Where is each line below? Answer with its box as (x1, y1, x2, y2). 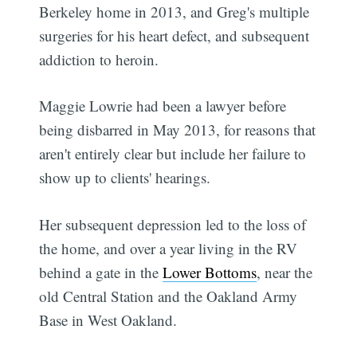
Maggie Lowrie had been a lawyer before (39, 96, 287, 116)
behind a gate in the (39, 261, 163, 282)
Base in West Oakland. (39, 309, 178, 330)
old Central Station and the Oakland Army (39, 285, 298, 306)
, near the (257, 261, 313, 282)
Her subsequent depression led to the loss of (39, 214, 307, 234)
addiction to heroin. (39, 49, 159, 69)
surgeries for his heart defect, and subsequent (39, 25, 310, 45)
